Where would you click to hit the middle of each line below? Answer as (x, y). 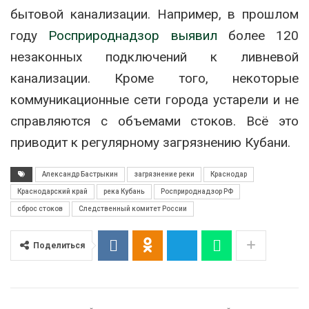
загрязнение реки (164, 175)
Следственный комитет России (133, 209)
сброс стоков (40, 209)
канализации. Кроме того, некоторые (154, 79)
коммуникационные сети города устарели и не (154, 100)
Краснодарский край (52, 192)
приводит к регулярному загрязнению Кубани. (150, 143)
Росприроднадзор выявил (133, 36)
